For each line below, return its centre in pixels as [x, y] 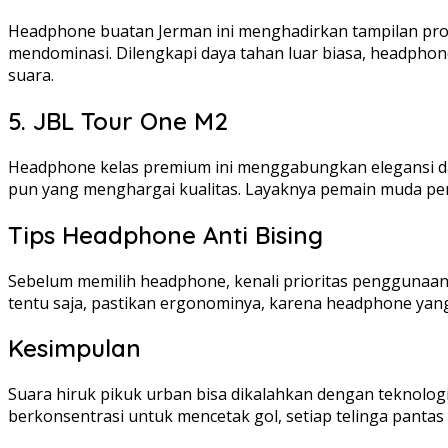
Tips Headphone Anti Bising [165, 234]
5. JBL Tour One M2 [118, 120]
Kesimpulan [74, 348]
